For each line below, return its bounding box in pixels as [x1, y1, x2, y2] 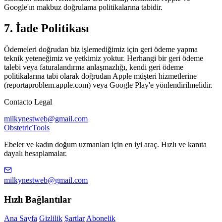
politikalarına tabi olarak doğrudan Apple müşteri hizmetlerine [4, 71, 197, 80]
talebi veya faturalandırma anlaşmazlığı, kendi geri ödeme [4, 62, 183, 71]
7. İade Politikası [4, 21, 89, 35]
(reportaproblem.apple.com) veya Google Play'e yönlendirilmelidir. [4, 80, 213, 89]
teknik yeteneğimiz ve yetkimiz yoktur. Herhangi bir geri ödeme [4, 54, 203, 62]
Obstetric [4, 123, 32, 132]
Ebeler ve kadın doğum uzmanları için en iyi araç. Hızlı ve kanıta [4, 140, 207, 149]
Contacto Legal [4, 97, 52, 106]
